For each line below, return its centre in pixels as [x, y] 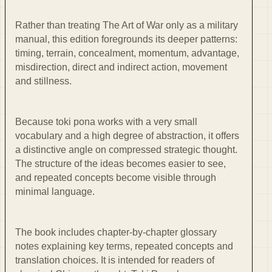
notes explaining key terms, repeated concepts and [124, 246]
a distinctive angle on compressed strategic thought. [126, 150]
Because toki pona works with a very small [106, 122]
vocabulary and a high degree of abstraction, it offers [127, 136]
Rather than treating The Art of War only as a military [127, 25]
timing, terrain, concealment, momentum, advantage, [127, 53]
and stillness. [43, 81]
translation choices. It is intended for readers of [115, 260]
